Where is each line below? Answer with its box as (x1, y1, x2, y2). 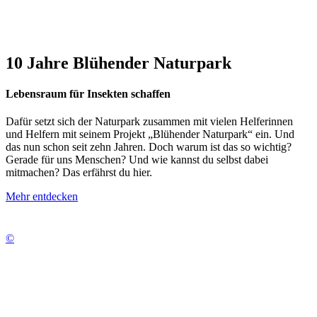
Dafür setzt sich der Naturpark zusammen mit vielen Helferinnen (6, 115, 293, 128)
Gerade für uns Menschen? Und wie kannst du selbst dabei (6, 154, 268, 166)
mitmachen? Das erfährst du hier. (6, 166, 152, 179)
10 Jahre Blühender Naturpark (6, 53, 231, 72)
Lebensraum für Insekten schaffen (6, 87, 171, 100)
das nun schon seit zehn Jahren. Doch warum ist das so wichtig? (6, 141, 292, 154)
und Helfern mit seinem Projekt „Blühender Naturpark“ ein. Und (6, 128, 294, 141)
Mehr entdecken (6, 190, 78, 203)
